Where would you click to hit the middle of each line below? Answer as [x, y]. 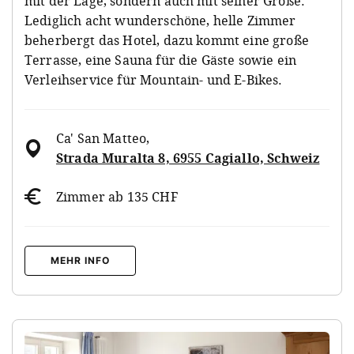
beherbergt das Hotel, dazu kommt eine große [167, 40]
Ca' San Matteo [102, 138]
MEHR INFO [80, 260]
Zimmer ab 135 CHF [117, 196]
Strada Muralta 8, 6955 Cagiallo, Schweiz [188, 158]
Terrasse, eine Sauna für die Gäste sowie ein [161, 60]
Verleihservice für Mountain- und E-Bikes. [154, 79]
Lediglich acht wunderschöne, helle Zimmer [160, 20]
